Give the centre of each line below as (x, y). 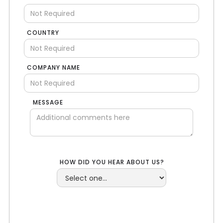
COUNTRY (43, 33)
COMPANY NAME (54, 68)
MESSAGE (48, 103)
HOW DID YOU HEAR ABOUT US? (113, 162)
